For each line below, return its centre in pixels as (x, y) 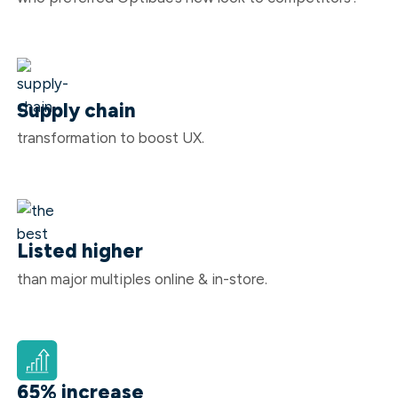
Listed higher (80, 251)
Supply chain (76, 110)
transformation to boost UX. (110, 138)
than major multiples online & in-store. (142, 279)
